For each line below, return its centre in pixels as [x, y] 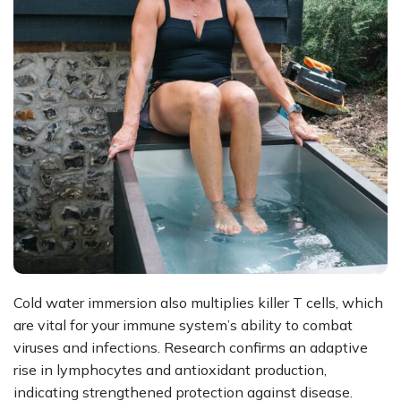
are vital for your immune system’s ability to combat [183, 324]
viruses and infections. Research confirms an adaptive [191, 347]
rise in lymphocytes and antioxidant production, [170, 369]
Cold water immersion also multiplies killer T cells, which [198, 302]
